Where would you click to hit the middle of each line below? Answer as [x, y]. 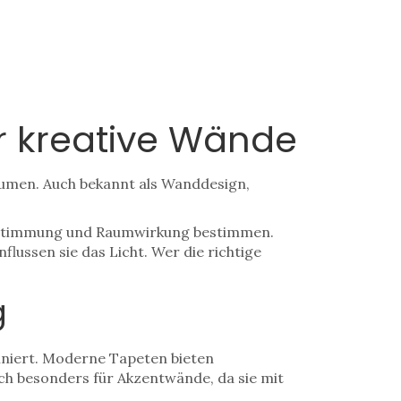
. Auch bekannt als [98, 183]
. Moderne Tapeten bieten [124, 358]
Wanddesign [204, 183]
